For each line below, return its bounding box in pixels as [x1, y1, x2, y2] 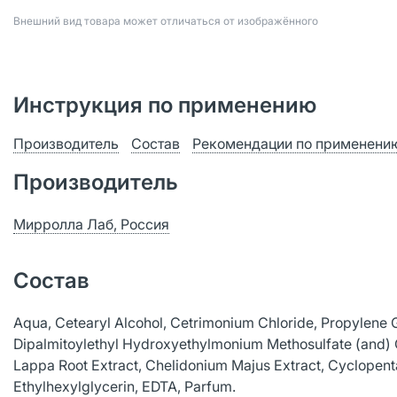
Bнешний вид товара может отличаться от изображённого [13, 14, 318, 27]
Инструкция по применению [13, 92, 316, 118]
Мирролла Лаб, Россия [13, 215, 169, 233]
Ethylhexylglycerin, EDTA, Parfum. [13, 378, 236, 395]
